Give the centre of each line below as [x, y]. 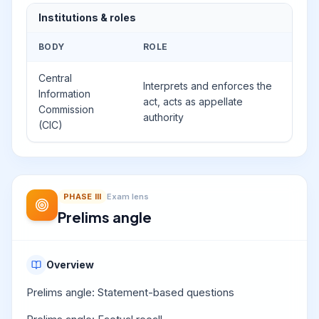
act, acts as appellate [193, 101]
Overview [70, 265]
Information [64, 94]
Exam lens [128, 197]
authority [163, 117]
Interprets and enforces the [208, 86]
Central [55, 78]
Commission [66, 109]
